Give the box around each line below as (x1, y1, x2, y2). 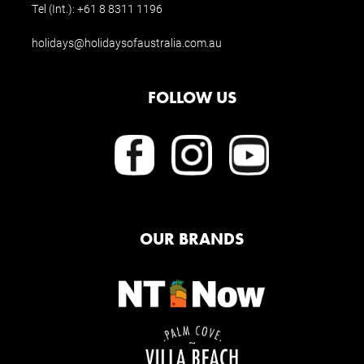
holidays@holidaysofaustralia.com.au (32, 35, 222, 51)
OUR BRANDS (140, 228, 244, 249)
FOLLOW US (147, 87, 236, 108)
